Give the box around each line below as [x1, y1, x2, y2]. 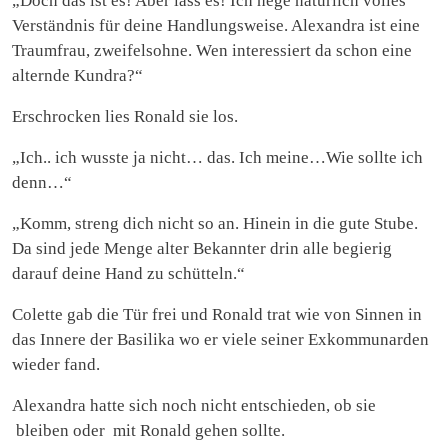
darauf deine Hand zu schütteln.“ [12, 263, 245, 283]
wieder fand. [12, 354, 100, 374]
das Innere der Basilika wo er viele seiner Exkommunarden [12, 329, 429, 349]
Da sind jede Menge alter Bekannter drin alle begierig [12, 238, 392, 258]
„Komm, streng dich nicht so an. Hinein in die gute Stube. [12, 213, 418, 233]
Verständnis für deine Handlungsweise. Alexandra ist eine [12, 15, 420, 35]
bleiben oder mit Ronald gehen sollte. [12, 420, 285, 440]
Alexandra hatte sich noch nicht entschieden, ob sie [12, 395, 376, 415]
